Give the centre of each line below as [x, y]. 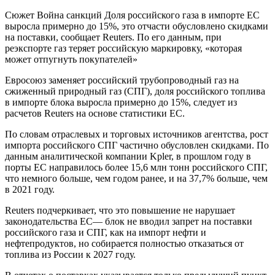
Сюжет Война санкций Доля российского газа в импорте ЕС [132, 15]
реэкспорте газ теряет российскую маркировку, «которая [123, 48]
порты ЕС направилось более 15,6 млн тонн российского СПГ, [136, 167]
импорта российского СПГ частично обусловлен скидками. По [137, 145]
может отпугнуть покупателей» [71, 59]
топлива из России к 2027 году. [70, 254]
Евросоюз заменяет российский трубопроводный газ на [122, 80]
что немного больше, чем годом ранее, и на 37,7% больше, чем [136, 178]
